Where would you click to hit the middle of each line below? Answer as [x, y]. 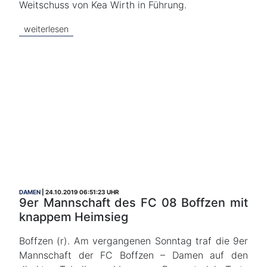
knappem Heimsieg [74, 217]
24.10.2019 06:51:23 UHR [82, 192]
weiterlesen [46, 29]
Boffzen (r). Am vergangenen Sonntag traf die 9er [133, 241]
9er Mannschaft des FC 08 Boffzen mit [133, 203]
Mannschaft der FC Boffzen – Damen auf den [133, 255]
